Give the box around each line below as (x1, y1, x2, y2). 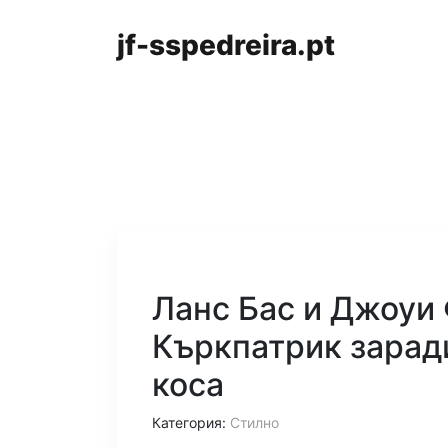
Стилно (230, 414, 279, 431)
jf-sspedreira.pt (117, 28, 335, 62)
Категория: (152, 414, 230, 431)
